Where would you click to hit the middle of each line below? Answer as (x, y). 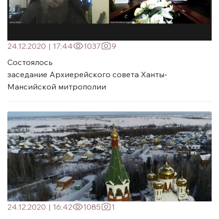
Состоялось (30, 62)
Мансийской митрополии (57, 86)
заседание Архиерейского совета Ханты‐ (87, 74)
